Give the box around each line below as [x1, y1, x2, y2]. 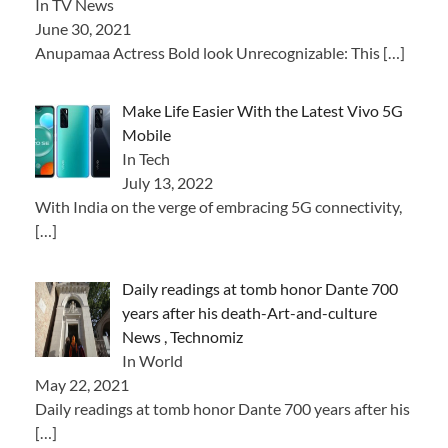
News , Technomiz [122, 327, 243, 347]
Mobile [122, 125, 171, 145]
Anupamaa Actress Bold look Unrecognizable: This [35, 43, 383, 63]
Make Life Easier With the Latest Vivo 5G [122, 101, 403, 121]
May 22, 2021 [35, 375, 129, 395]
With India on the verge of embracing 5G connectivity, [35, 197, 402, 217]
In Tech [122, 149, 170, 169]
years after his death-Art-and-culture [122, 303, 377, 323]
